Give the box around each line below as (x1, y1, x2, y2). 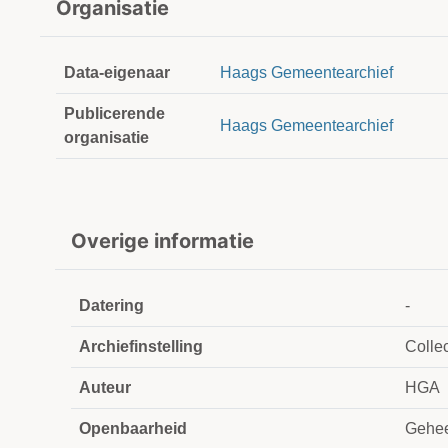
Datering (79, 297, 144, 315)
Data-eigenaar (64, 64, 170, 82)
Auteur (79, 379, 131, 397)
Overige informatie (71, 229, 254, 254)
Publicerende (64, 105, 165, 123)
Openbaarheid (79, 420, 187, 438)
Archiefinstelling (79, 338, 203, 356)
